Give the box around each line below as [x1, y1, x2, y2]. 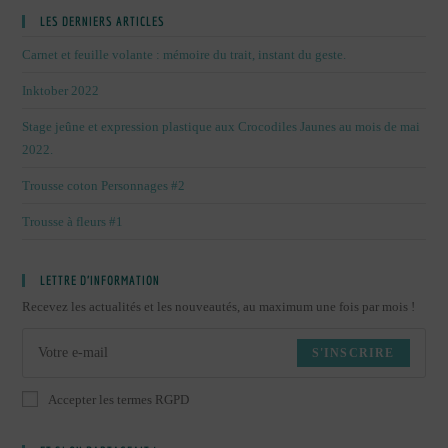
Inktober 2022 [22, 82, 100, 98]
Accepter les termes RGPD [48, 391, 190, 407]
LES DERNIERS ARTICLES [40, 13, 166, 29]
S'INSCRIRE [311, 345, 395, 360]
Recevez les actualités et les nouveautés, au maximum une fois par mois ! [22, 298, 416, 314]
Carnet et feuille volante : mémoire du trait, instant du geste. [22, 46, 347, 62]
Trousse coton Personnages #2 [22, 177, 186, 193]
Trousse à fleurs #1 [22, 213, 124, 229]
